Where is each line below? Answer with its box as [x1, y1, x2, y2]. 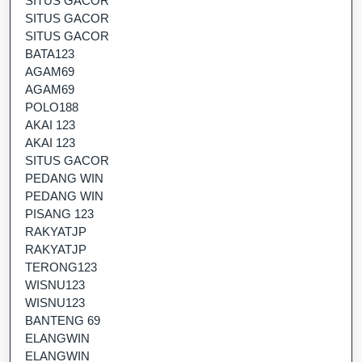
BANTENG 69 [25, 314, 100, 327]
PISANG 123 [25, 207, 94, 221]
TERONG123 [25, 260, 97, 274]
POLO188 [25, 100, 78, 114]
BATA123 [25, 47, 74, 61]
